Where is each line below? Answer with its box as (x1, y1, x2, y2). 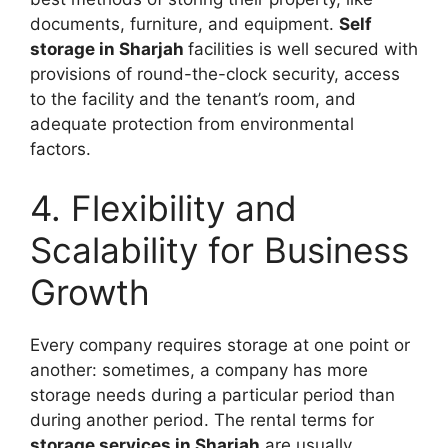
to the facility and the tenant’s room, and (30, 88, 356, 109)
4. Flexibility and (30, 187, 297, 229)
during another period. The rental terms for (30, 410, 374, 430)
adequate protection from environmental (30, 113, 354, 134)
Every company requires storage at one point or (30, 335, 410, 355)
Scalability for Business (30, 229, 409, 271)
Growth (30, 271, 150, 313)
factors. (30, 138, 91, 159)
